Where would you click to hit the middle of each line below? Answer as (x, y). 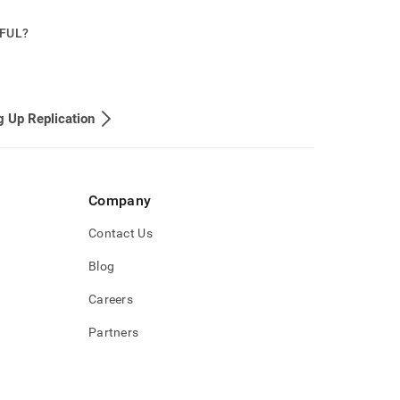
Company (120, 200)
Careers (111, 299)
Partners (114, 332)
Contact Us (121, 233)
